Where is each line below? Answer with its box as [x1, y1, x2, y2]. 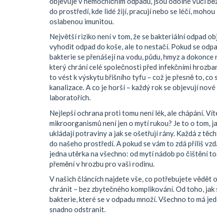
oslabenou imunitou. [49, 16, 114, 26]
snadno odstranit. [49, 205, 106, 214]
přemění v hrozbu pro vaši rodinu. [49, 159, 155, 168]
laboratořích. [49, 93, 91, 102]
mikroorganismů [49, 118, 101, 127]
